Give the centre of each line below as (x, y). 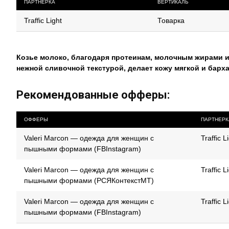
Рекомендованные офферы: (93, 95)
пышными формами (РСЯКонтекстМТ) (89, 180)
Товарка (171, 20)
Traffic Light (43, 20)
